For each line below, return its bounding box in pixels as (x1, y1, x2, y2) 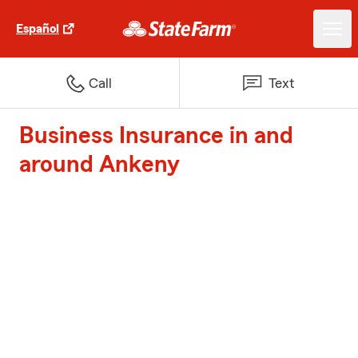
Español (16, 22, 59, 35)
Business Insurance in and (19, 124, 293, 148)
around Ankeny (19, 153, 180, 177)
